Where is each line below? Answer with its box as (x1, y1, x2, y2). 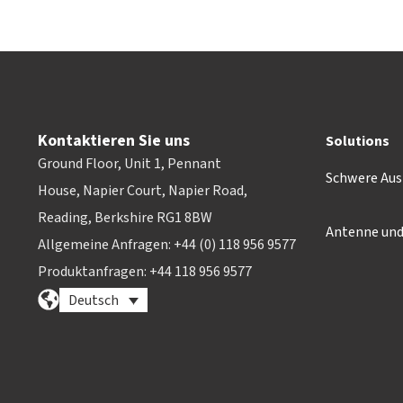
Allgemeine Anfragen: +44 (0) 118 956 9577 (38, 235, 296, 255)
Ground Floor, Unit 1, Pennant (38, 154, 221, 175)
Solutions (326, 131, 390, 152)
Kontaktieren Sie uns (38, 130, 190, 153)
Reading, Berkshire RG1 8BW (38, 208, 212, 228)
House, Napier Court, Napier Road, (38, 181, 247, 201)
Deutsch (68, 291, 119, 311)
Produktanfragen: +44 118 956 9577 (38, 262, 252, 282)
